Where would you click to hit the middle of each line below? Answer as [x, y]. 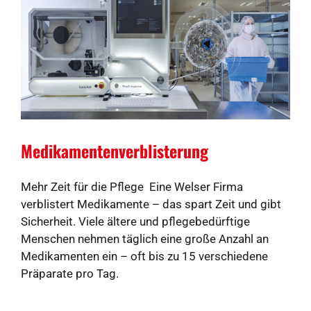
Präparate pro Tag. [70, 274]
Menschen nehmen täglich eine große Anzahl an [145, 239]
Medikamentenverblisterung [115, 151]
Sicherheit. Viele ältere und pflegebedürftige [135, 222]
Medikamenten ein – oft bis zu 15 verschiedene [144, 257]
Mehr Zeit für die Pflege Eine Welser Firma [132, 187]
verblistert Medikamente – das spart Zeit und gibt [151, 204]
